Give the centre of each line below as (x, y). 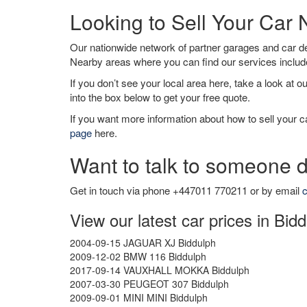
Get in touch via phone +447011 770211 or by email (186, 190)
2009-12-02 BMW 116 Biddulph (138, 256)
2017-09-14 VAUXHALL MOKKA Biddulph (160, 270)
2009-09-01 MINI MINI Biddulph (139, 297)
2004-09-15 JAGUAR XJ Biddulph (143, 243)
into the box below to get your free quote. (160, 97)
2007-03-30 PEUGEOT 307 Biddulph (149, 284)
